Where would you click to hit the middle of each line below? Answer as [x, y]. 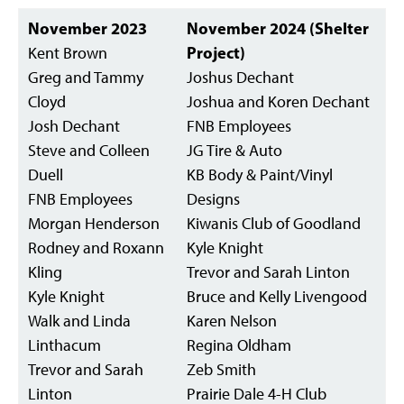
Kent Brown [68, 53]
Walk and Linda [79, 321]
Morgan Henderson [94, 223]
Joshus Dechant [240, 77]
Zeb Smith [221, 369]
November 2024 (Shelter [278, 28]
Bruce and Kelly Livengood [277, 296]
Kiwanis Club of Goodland [274, 223]
